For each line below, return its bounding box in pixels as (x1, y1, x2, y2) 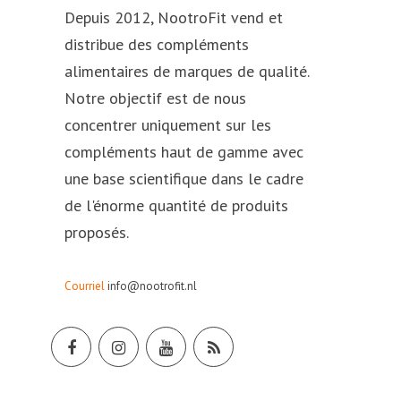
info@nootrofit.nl (107, 278, 197, 294)
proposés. (64, 222, 129, 243)
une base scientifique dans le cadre (64, 168, 303, 190)
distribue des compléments (64, 34, 249, 55)
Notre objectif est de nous (64, 88, 246, 109)
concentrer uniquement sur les (64, 115, 271, 136)
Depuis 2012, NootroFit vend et (64, 7, 283, 29)
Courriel (64, 278, 105, 294)
